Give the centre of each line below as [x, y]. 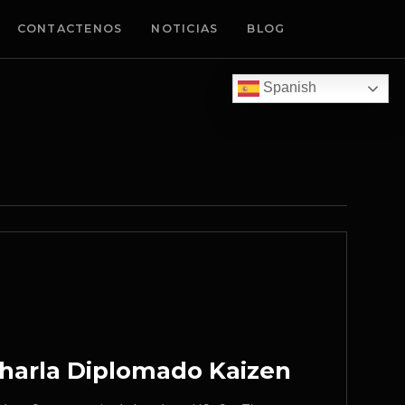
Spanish [288, 88]
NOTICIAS [185, 28]
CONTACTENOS [70, 28]
